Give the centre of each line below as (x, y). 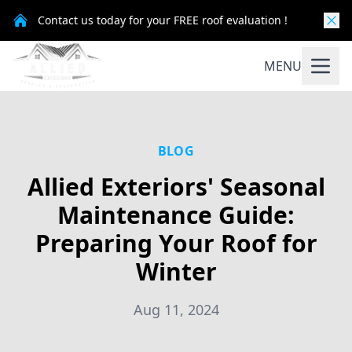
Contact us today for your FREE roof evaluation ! (163, 20)
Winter (176, 271)
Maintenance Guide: (176, 215)
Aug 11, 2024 (176, 310)
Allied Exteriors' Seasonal (176, 187)
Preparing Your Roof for (176, 243)
